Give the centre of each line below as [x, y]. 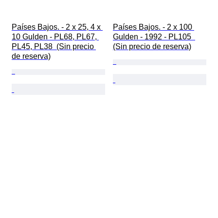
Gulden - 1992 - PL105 [154, 37]
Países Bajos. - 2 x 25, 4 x [57, 27]
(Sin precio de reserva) [152, 47]
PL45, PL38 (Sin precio [54, 47]
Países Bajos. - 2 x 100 [154, 27]
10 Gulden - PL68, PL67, [55, 37]
